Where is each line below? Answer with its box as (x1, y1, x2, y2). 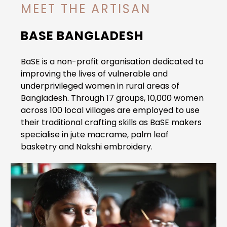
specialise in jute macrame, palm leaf (21, 128, 169, 140)
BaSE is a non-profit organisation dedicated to (21, 55, 204, 67)
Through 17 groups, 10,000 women (71, 92, 204, 104)
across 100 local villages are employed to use (21, 104, 200, 116)
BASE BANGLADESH (21, 27, 143, 44)
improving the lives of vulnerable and (21, 67, 168, 80)
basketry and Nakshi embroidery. (21, 140, 155, 153)
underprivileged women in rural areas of (21, 80, 179, 92)
